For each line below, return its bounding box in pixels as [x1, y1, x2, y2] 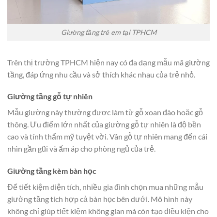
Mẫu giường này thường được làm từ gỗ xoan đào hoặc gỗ [7, 108, 203, 117]
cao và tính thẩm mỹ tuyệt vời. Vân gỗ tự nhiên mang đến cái [7, 132, 207, 141]
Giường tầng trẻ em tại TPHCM [61, 28, 156, 36]
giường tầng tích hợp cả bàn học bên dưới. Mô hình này [7, 194, 192, 204]
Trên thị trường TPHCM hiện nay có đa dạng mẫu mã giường [7, 57, 210, 67]
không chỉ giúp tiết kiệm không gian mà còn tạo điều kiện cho [7, 206, 209, 216]
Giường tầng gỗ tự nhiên [7, 92, 93, 101]
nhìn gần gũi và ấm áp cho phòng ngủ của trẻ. [7, 144, 155, 154]
